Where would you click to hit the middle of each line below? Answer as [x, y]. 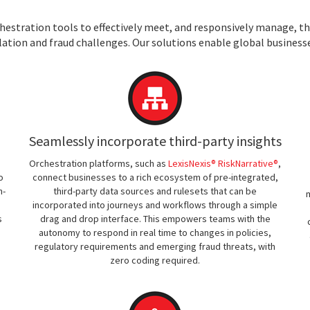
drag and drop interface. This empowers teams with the [155, 219]
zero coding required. [155, 260]
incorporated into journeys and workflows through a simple [155, 205]
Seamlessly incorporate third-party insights [155, 141]
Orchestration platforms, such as [99, 163]
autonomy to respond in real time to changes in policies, [155, 232]
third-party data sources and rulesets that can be [155, 191]
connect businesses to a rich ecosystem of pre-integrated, [155, 177]
